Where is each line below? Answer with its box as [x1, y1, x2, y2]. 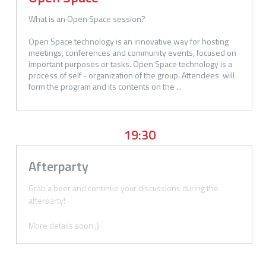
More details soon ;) [28, 218, 99, 232]
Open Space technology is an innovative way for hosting [28, 34, 230, 47]
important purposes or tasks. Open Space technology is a [28, 57, 234, 70]
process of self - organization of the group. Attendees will [28, 68, 236, 81]
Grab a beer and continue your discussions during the [28, 181, 220, 194]
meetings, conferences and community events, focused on [28, 46, 238, 59]
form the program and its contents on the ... [28, 80, 182, 93]
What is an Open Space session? [28, 12, 145, 25]
